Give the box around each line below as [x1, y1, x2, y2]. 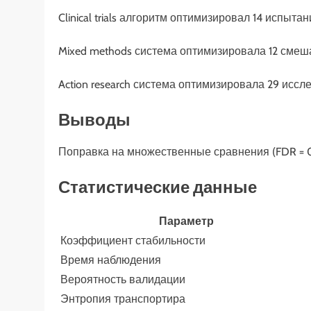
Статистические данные [58, 177, 257, 198]
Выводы [58, 110, 131, 131]
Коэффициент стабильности [60, 234, 205, 248]
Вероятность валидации [60, 273, 185, 287]
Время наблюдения [60, 253, 161, 267]
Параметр [158, 215, 214, 228]
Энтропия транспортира [60, 292, 185, 306]
